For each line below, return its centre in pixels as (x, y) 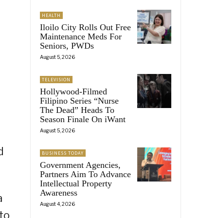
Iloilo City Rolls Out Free (85, 27)
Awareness (59, 192)
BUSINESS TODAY (63, 153)
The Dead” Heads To (77, 110)
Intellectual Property (76, 183)
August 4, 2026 (57, 204)
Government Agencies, (80, 165)
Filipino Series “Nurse (79, 100)
